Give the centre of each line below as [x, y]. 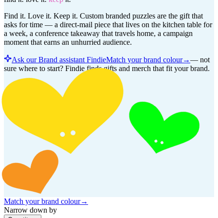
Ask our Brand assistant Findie [59, 59]
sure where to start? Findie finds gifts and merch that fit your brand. [107, 68]
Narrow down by [30, 210]
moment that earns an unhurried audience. [68, 42]
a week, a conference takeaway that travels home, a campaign [98, 33]
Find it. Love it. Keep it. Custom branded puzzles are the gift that [103, 16]
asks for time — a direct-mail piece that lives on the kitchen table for [108, 24]
